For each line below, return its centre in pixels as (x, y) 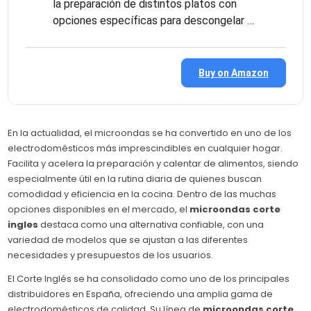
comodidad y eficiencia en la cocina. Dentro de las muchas (142, 194)
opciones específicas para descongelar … (154, 20)
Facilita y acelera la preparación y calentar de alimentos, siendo (153, 163)
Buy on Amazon (233, 73)
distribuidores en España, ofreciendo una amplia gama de (141, 294)
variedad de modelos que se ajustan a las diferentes (128, 239)
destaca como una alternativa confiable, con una (151, 224)
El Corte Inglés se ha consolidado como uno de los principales (149, 278)
